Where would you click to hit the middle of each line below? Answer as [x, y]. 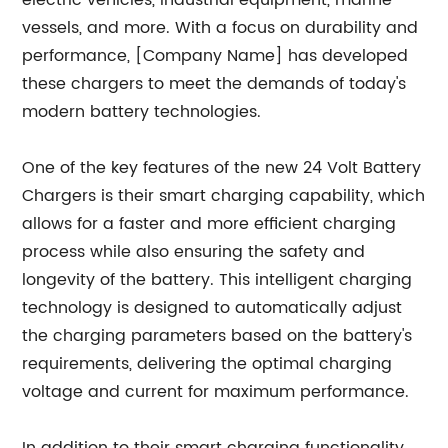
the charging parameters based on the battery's [217, 336]
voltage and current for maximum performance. [216, 392]
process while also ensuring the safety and [194, 252]
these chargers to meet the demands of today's [214, 84]
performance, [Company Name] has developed [215, 56]
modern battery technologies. [142, 112]
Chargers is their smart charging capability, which [224, 196]
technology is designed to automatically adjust [212, 308]
